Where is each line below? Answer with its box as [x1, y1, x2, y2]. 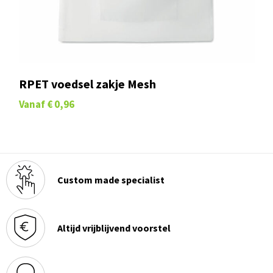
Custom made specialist [57, 173, 165, 186]
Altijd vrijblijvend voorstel [57, 221, 171, 234]
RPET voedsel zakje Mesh [18, 76, 156, 91]
